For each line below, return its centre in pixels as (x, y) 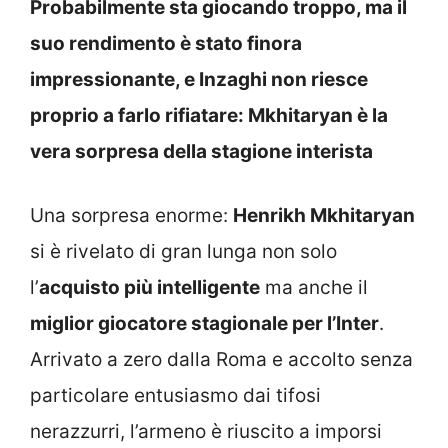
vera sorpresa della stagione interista (201, 151)
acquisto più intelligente (149, 287)
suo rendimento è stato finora (166, 43)
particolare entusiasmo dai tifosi (175, 395)
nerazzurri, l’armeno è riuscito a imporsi (206, 431)
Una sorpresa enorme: (131, 215)
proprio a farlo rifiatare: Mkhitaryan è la (209, 115)
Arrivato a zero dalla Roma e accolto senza (221, 359)
